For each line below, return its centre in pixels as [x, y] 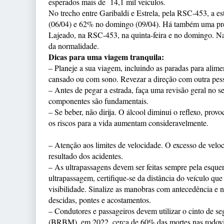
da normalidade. [74, 46]
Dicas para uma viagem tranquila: [106, 57]
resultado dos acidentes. [86, 156]
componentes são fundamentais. [98, 101]
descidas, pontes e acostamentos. [100, 200]
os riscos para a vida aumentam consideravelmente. [128, 123]
